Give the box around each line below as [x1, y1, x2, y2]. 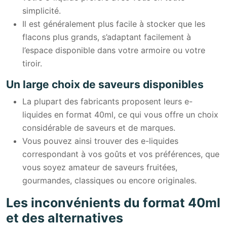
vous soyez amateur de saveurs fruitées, [22, 162, 177, 172]
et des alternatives [6, 210, 123, 225]
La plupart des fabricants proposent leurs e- [22, 96, 193, 106]
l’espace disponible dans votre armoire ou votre [22, 45, 205, 55]
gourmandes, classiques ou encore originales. [22, 175, 197, 185]
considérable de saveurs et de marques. [22, 122, 175, 133]
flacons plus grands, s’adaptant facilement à [22, 31, 191, 42]
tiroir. [22, 58, 42, 68]
